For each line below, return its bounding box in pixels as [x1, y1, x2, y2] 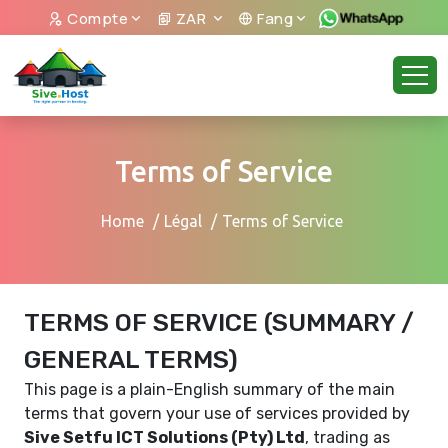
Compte [63, 8, 129, 29]
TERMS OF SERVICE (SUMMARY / [24, 307, 414, 337]
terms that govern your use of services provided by [24, 404, 410, 423]
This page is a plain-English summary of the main [24, 380, 395, 399]
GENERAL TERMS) [24, 344, 238, 374]
